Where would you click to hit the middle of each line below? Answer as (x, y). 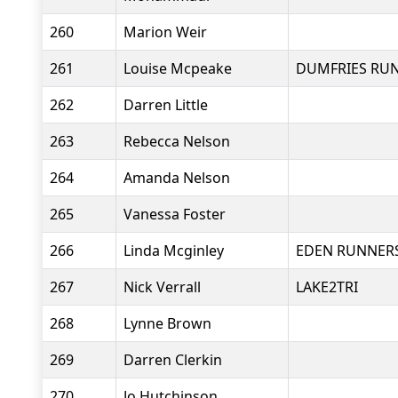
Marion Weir (165, 32)
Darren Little (166, 105)
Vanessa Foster (175, 214)
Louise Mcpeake (178, 68)
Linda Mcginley (174, 251)
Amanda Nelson (177, 178)
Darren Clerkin (173, 360)
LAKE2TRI (327, 287)
